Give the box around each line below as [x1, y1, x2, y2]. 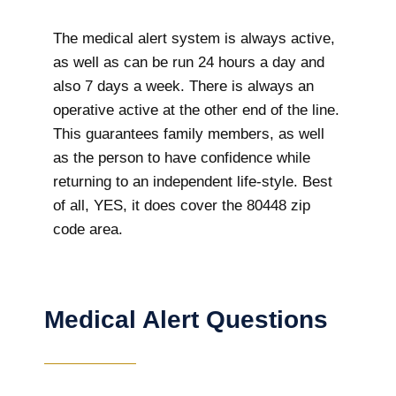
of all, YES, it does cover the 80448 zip [53, 196, 310, 214]
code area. [53, 220, 127, 238]
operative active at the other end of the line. [53, 101, 339, 118]
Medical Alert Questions [44, 306, 328, 334]
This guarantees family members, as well [53, 125, 324, 142]
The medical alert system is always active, [53, 29, 335, 47]
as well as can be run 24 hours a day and [53, 53, 324, 71]
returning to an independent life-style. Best [53, 172, 332, 190]
